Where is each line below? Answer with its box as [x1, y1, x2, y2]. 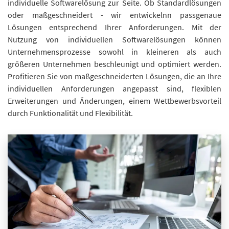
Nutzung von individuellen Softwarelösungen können [8, 34, 221, 44]
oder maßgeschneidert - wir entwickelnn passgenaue [8, 10, 221, 20]
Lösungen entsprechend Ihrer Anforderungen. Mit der [8, 22, 221, 32]
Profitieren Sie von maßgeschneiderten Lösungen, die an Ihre [8, 71, 221, 81]
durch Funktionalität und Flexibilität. [8, 108, 133, 118]
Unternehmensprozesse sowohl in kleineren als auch [8, 47, 221, 57]
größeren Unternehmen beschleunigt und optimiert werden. [8, 59, 221, 69]
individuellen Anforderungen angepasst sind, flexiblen [8, 83, 221, 94]
